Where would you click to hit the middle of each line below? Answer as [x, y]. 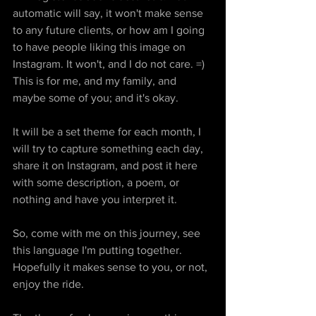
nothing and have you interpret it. [95, 200]
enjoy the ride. [50, 284]
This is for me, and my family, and [96, 81]
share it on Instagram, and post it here [107, 166]
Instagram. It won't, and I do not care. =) [110, 64]
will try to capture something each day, [109, 149]
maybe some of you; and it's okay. [97, 98]
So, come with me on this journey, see [108, 233]
